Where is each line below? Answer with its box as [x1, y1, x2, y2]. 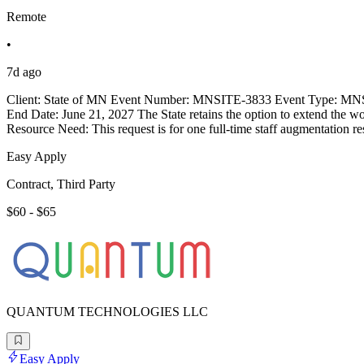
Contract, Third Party [6, 176, 115, 191]
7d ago [6, 64, 41, 79]
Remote [6, 9, 46, 24]
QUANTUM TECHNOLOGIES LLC [6, 304, 208, 318]
